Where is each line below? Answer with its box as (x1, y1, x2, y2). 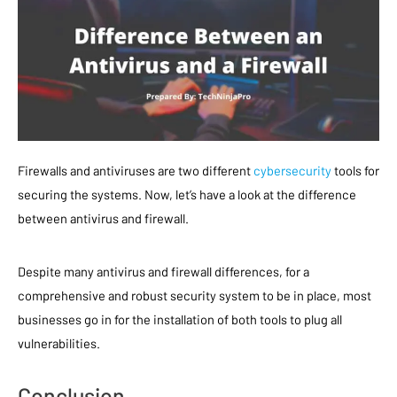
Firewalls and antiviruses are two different (18, 161, 253, 178)
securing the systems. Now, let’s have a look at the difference (18, 185, 356, 202)
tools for (331, 161, 379, 178)
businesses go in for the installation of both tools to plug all (18, 310, 342, 327)
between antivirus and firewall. (18, 209, 189, 226)
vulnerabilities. (18, 334, 100, 351)
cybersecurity (253, 161, 331, 178)
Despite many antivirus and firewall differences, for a (18, 262, 309, 279)
